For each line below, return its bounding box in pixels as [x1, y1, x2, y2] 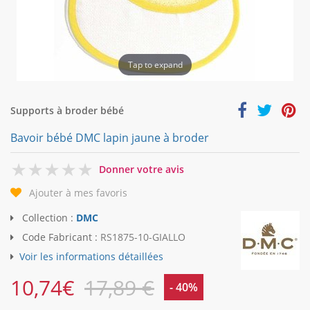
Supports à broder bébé [10, 104, 124, 117]
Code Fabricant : [19, 230, 100, 244]
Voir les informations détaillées [19, 250, 163, 264]
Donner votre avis [99, 163, 184, 176]
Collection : [19, 211, 76, 225]
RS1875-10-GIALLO [100, 230, 185, 244]
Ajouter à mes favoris [29, 186, 127, 200]
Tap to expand [127, 58, 183, 71]
